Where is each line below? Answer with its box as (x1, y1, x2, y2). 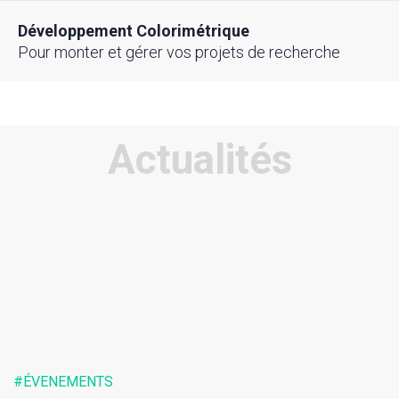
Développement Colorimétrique (18, 21, 249, 41)
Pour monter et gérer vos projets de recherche (18, 43, 340, 62)
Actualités (107, 135, 292, 184)
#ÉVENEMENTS (13, 373, 113, 391)
